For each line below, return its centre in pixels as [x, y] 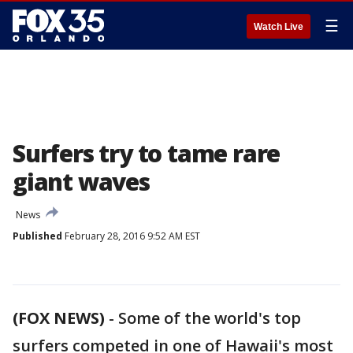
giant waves [81, 182]
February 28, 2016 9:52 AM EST [131, 236]
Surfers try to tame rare [147, 153]
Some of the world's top [210, 318]
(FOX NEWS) [59, 318]
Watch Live [279, 27]
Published [37, 236]
